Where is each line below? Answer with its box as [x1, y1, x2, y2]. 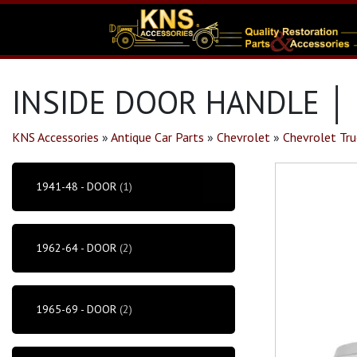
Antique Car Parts [111, 129, 204, 145]
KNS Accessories [12, 129, 99, 145]
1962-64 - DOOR [36, 241, 116, 255]
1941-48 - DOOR [36, 179, 116, 194]
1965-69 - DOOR [36, 302, 116, 316]
